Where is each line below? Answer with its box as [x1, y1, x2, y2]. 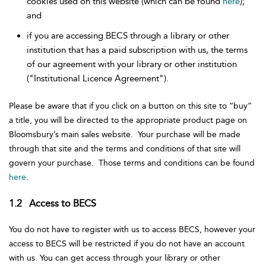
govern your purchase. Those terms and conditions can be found [9, 158, 255, 168]
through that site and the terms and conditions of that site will [9, 144, 240, 154]
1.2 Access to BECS [9, 198, 99, 209]
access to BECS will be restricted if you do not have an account [9, 239, 245, 249]
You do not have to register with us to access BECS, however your [9, 224, 255, 235]
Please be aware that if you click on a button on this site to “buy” [9, 101, 252, 111]
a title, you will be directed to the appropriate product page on [9, 115, 247, 125]
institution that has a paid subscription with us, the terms [27, 45, 248, 55]
